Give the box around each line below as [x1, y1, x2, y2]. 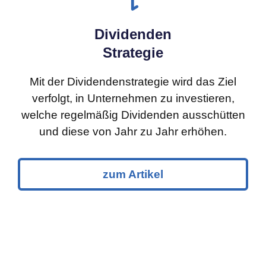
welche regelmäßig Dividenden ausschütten [21, 108, 245, 121]
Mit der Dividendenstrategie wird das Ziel [30, 75, 236, 88]
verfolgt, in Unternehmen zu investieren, [31, 91, 235, 104]
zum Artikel [103, 167, 163, 180]
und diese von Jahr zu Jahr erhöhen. [39, 125, 227, 138]
